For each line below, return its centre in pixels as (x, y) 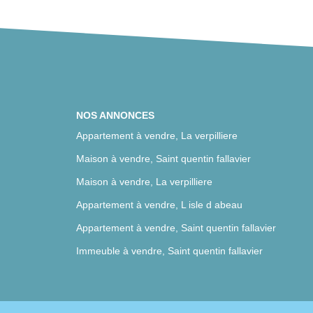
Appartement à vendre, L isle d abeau (159, 205)
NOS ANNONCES (115, 115)
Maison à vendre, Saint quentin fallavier (163, 159)
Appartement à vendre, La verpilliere (156, 136)
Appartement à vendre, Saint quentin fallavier (176, 228)
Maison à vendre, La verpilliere (144, 182)
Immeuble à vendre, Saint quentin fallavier (169, 251)
